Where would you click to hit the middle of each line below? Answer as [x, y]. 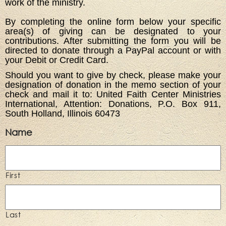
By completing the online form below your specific [113, 22]
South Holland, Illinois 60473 [63, 113]
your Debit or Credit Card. [57, 60]
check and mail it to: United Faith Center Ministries [113, 94]
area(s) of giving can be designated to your [113, 31]
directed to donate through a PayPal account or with [113, 50]
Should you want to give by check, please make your [113, 75]
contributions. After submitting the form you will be [113, 41]
